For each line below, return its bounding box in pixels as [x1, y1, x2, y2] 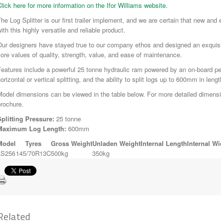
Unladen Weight [92, 138, 141, 148]
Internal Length [141, 138, 187, 148]
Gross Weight [51, 138, 92, 148]
